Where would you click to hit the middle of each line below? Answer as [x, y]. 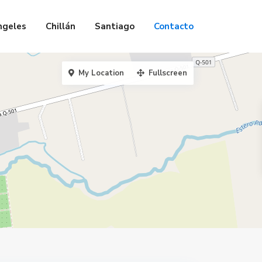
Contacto [174, 26]
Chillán [61, 26]
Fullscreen [168, 73]
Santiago [115, 26]
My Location [101, 73]
